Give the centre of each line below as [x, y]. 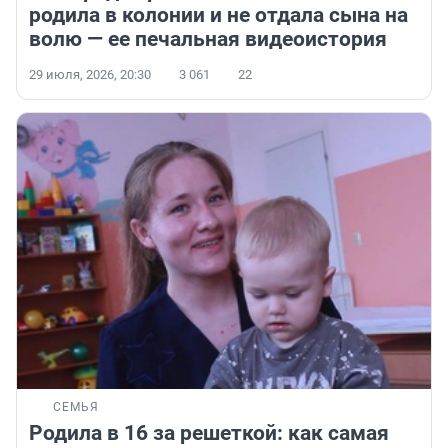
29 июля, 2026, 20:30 [90, 75]
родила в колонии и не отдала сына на [218, 15]
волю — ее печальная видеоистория [208, 39]
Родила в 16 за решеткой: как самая [209, 433]
